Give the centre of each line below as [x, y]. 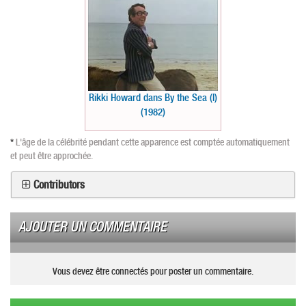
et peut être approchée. [52, 156]
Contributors [59, 185]
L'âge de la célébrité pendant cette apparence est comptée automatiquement [153, 142]
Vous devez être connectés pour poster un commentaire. [153, 271]
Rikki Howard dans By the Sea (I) [153, 98]
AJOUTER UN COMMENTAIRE [93, 227]
